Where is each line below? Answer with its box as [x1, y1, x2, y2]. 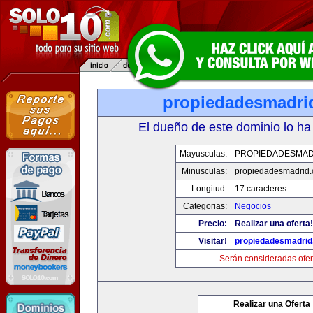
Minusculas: [182, 166, 227, 176]
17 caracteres [235, 184, 286, 194]
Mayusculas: [180, 149, 227, 159]
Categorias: [183, 201, 227, 211]
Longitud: [191, 184, 227, 194]
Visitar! [198, 236, 227, 246]
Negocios [235, 201, 271, 211]
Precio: [198, 219, 227, 228]
